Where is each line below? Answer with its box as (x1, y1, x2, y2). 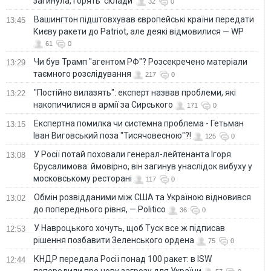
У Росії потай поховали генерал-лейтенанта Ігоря (34, 149, 231, 160)
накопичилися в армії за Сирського (33, 100, 173, 110)
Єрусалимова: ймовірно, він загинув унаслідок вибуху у (33, 162, 252, 172)
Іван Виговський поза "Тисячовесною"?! (33, 131, 191, 141)
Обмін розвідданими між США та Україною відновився (34, 192, 251, 203)
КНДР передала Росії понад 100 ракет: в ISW (34, 254, 212, 264)
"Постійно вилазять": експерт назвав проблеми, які (34, 88, 236, 98)
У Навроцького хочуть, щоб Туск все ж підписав (34, 223, 225, 233)
